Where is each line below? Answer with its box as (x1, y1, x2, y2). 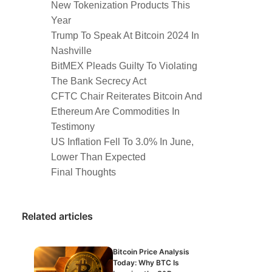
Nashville (51, 46, 92, 56)
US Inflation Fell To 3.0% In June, (51, 137, 194, 147)
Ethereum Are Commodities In (51, 106, 180, 117)
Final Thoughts (51, 167, 116, 177)
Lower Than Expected (51, 152, 146, 162)
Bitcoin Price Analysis (113, 247, 189, 256)
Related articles (22, 210, 93, 222)
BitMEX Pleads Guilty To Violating (51, 61, 197, 71)
